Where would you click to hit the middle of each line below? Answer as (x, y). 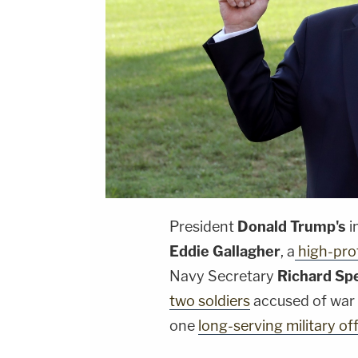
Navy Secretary (223, 276)
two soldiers (210, 301)
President (203, 227)
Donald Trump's (292, 227)
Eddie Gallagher (225, 252)
